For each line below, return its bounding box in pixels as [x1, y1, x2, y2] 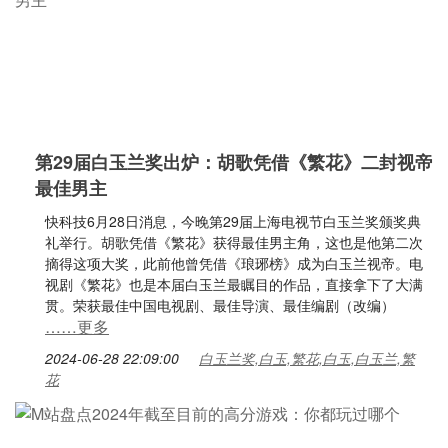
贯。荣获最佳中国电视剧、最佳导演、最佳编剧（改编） [45, 295, 395, 315]
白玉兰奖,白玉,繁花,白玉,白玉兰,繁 [199, 348, 415, 368]
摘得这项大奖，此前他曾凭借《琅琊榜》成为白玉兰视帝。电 [45, 253, 423, 273]
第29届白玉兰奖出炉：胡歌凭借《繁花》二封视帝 [35, 149, 433, 175]
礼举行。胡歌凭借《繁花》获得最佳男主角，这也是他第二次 [45, 232, 423, 252]
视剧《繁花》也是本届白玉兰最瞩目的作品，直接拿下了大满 [45, 274, 423, 294]
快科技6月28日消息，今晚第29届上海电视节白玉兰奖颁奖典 [45, 211, 421, 231]
